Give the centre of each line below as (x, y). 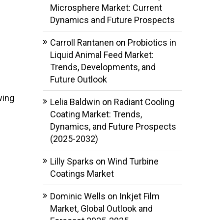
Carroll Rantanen (82, 42)
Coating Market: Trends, (96, 114)
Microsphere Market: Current (106, 7)
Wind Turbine (133, 161)
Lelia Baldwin (75, 102)
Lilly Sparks (72, 161)
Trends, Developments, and (103, 67)
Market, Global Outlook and (101, 208)
